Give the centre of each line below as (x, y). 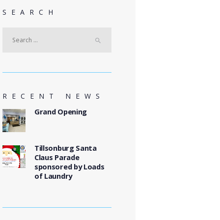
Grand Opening (61, 112)
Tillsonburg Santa (65, 148)
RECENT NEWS (54, 96)
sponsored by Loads (69, 166)
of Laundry (53, 176)
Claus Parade (57, 157)
